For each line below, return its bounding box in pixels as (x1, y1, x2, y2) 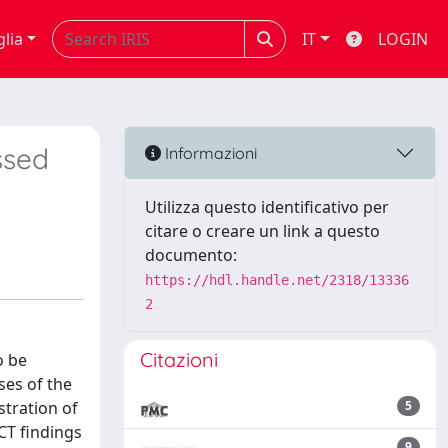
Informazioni (161, 142, 257, 163)
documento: (145, 244, 237, 266)
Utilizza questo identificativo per (145, 196, 389, 218)
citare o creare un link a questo (145, 220, 380, 242)
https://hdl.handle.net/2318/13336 (145, 272, 409, 288)
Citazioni (140, 347, 218, 372)
